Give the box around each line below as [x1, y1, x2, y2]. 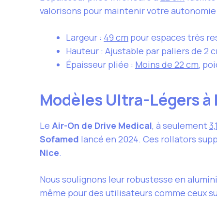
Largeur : [66, 31, 104, 44]
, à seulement [152, 120, 209, 132]
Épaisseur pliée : [66, 59, 135, 71]
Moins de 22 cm [135, 59, 199, 71]
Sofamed [40, 133, 79, 145]
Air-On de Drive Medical [52, 120, 152, 132]
